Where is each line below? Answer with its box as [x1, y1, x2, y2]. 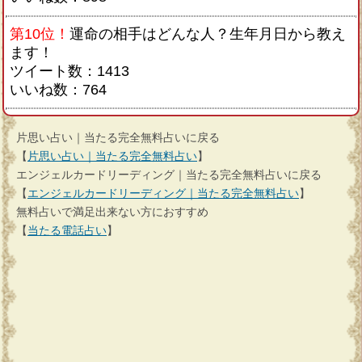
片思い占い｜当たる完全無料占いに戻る [16, 131, 220, 145]
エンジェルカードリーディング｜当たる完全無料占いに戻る [16, 168, 322, 182]
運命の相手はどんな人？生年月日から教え [69, 25, 346, 42]
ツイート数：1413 [10, 62, 129, 79]
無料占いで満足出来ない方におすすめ [16, 205, 208, 219]
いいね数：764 [10, 81, 107, 98]
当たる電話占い [27, 224, 107, 238]
